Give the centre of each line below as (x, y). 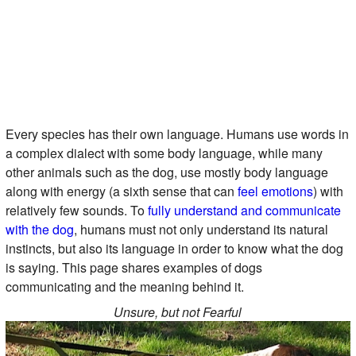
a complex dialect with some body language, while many (164, 153)
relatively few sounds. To (76, 210)
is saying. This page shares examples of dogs (133, 267)
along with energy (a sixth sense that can (121, 191)
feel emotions (275, 191)
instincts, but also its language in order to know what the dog (174, 248)
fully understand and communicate (244, 210)
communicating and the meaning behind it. (124, 286)
